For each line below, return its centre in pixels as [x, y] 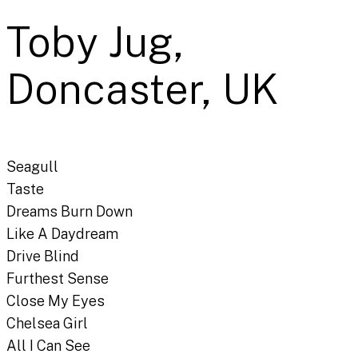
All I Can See [48, 346]
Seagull [32, 167]
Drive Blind [43, 257]
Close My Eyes [56, 301]
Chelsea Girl [47, 324]
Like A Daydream [62, 234]
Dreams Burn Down [70, 212]
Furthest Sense [58, 279]
